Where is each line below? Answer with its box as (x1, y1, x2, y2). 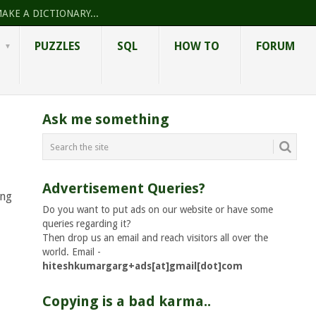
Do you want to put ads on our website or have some (42, 204, 273, 216)
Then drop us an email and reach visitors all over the (42, 232, 268, 244)
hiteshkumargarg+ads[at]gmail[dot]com (42, 260, 243, 272)
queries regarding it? (42, 218, 131, 230)
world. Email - (42, 246, 101, 258)
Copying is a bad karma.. (42, 293, 211, 310)
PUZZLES (35, 39, 80, 54)
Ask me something (42, 111, 169, 128)
